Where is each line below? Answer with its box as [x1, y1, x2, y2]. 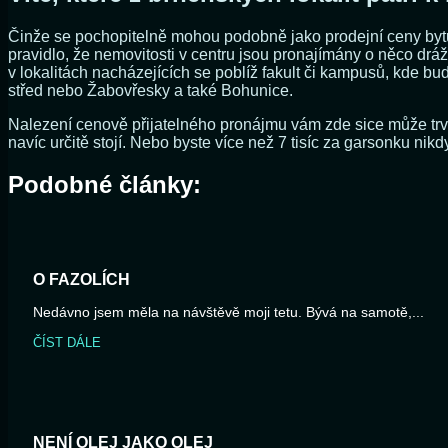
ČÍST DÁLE [33, 335, 101, 351]
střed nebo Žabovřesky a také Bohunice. [8, 81, 293, 99]
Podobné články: [8, 171, 201, 199]
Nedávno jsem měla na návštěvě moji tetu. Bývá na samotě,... [33, 304, 424, 321]
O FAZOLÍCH [33, 271, 130, 289]
